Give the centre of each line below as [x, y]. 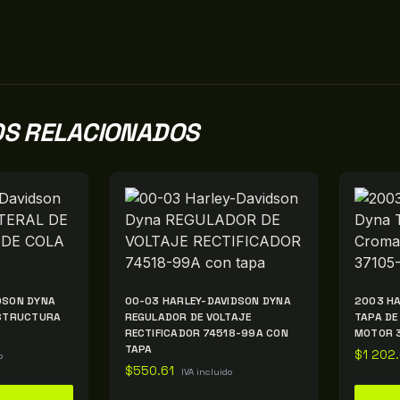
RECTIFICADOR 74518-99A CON [206, 333]
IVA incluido [206, 372]
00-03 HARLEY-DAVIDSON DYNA [208, 301]
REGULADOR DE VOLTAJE [188, 317]
